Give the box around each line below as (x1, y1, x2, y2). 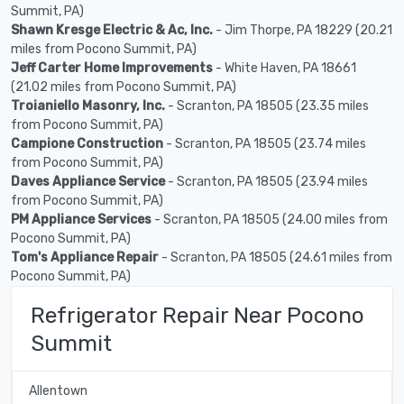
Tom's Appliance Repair (11, 249, 159, 265)
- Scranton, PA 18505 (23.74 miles (163, 135, 366, 151)
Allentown (28, 382, 87, 399)
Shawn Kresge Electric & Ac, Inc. (11, 22, 213, 38)
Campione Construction (11, 135, 163, 151)
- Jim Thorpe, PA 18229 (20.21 (213, 22, 392, 38)
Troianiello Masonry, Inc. (11, 97, 165, 114)
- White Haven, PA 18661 (213, 60, 356, 76)
